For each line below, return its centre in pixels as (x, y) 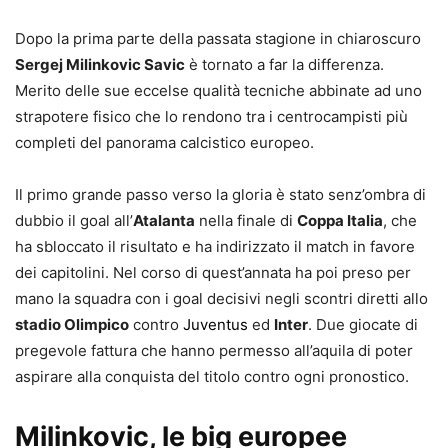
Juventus (215, 324)
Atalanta (164, 220)
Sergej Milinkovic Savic (100, 64)
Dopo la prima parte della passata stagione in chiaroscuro (218, 38)
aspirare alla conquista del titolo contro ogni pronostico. (212, 376)
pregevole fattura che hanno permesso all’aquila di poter (214, 350)
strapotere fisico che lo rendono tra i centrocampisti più (211, 116)
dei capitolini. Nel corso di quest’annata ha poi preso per (213, 272)
